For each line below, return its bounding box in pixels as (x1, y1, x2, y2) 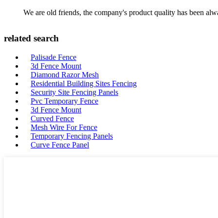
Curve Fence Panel (31, 141, 89, 149)
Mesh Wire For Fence (31, 123, 97, 131)
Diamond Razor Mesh (31, 71, 99, 79)
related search (4, 33, 59, 44)
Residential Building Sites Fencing (31, 79, 137, 88)
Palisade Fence (31, 53, 76, 61)
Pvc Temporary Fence (31, 97, 98, 105)
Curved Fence (31, 114, 74, 123)
